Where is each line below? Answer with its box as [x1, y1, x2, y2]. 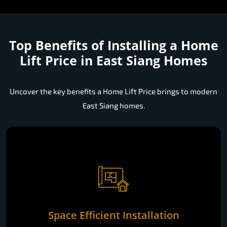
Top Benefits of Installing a [9, 36, 181, 54]
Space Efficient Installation [48, 208, 179, 222]
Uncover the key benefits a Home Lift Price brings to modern [10, 87, 217, 96]
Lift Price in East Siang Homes [20, 52, 207, 69]
